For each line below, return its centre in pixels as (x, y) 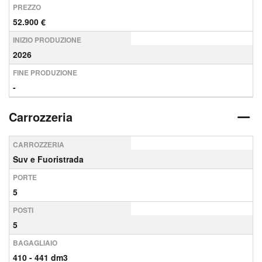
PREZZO (27, 7)
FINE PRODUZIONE (45, 73)
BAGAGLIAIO (35, 243)
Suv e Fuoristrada (48, 159)
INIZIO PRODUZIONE (47, 40)
